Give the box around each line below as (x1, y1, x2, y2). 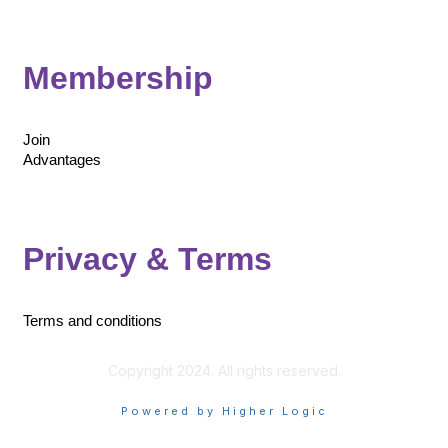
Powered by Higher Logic (120, 404, 328, 418)
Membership (23, 60, 213, 96)
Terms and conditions (23, 313, 162, 329)
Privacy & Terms (23, 241, 272, 277)
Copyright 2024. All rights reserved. (107, 362, 341, 379)
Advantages (23, 152, 101, 168)
